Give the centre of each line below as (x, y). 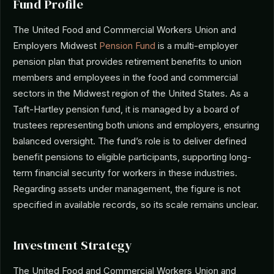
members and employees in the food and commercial (125, 77)
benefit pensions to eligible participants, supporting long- (132, 157)
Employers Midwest (56, 46)
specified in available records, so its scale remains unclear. (136, 205)
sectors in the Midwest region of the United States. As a (131, 93)
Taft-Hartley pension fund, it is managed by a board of (126, 109)
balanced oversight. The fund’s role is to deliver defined (130, 141)
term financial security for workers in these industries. (125, 173)
